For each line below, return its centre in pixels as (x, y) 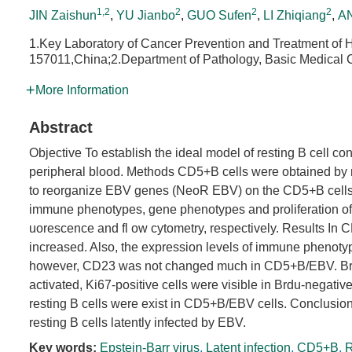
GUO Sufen (219, 15)
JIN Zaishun (63, 15)
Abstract (61, 127)
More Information (82, 90)
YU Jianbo (146, 15)
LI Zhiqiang (295, 15)
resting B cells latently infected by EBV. (137, 323)
